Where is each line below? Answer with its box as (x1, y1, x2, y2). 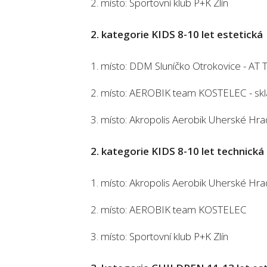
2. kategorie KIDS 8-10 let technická (91, 144, 264, 158)
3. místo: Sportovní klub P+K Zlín (91, 229, 228, 243)
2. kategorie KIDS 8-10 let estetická (91, 27, 263, 41)
